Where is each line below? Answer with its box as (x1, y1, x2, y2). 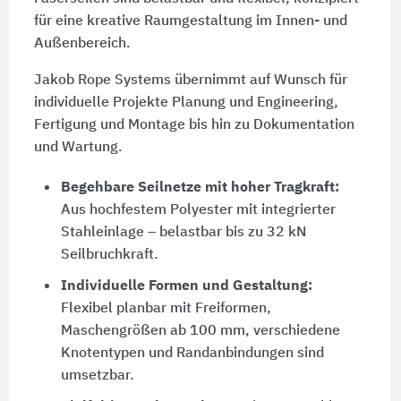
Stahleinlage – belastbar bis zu (60, 226, 267, 241)
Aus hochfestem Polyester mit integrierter (60, 203, 336, 218)
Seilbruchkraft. (60, 248, 158, 263)
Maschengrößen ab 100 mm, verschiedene (60, 324, 340, 339)
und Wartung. (33, 141, 123, 156)
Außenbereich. (33, 37, 131, 52)
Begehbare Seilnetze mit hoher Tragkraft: (60, 181, 339, 196)
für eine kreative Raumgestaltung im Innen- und (33, 14, 347, 30)
